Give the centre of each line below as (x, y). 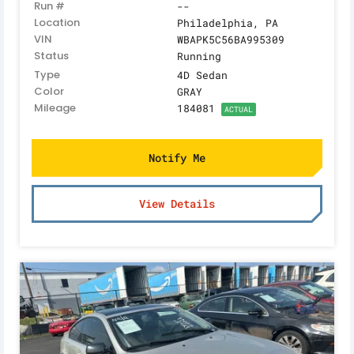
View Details (177, 203)
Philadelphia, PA (228, 23)
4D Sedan (202, 75)
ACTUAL (239, 109)
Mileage (55, 107)
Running (199, 56)
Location (57, 22)
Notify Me (177, 157)
